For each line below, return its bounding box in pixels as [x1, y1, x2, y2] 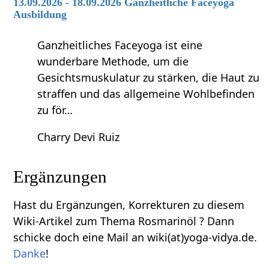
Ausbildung [13, 8, 67, 20]
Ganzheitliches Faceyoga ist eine [37, 38, 203, 53]
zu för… [37, 103, 73, 118]
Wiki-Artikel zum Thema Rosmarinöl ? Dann [13, 214, 235, 229]
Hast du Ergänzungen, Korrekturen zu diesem [13, 198, 245, 213]
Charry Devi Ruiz [37, 130, 120, 145]
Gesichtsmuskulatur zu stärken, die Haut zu [37, 70, 260, 85]
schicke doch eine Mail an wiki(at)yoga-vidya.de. [13, 230, 258, 245]
